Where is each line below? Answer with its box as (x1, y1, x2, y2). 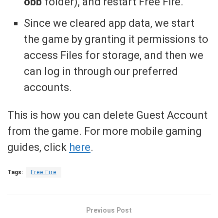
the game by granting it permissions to (24, 33, 209, 45)
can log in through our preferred (24, 65, 179, 77)
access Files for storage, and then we (24, 49, 204, 61)
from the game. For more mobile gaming (7, 125, 202, 137)
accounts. (24, 81, 73, 93)
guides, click (7, 141, 69, 153)
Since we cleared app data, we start (24, 17, 195, 29)
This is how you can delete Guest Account (7, 109, 208, 121)
